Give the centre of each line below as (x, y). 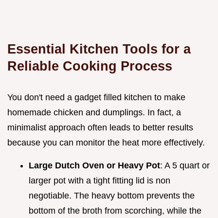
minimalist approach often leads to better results (100, 127)
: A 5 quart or (185, 165)
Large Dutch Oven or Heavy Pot (94, 165)
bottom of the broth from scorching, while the (115, 210)
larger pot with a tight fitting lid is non (100, 180)
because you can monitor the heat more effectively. (106, 142)
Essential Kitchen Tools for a (99, 49)
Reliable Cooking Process (90, 66)
